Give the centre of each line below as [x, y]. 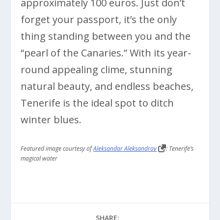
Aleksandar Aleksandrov [125, 148]
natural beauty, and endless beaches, [107, 86]
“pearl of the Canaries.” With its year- [106, 53]
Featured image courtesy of [57, 148]
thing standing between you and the [106, 36]
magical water [39, 158]
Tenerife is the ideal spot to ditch [97, 103]
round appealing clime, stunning [97, 69]
